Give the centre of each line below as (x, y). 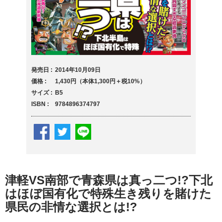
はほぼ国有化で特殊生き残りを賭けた (108, 194)
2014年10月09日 (78, 70)
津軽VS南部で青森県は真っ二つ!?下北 (109, 180)
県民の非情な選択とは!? (71, 207)
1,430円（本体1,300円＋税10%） (100, 82)
